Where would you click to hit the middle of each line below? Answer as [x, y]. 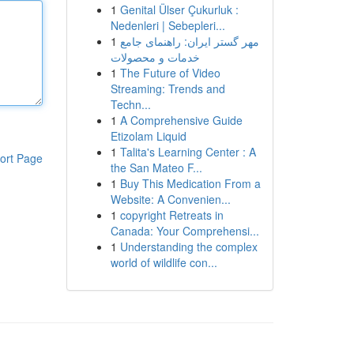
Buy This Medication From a [190, 183]
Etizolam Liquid [148, 136]
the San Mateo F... [156, 168]
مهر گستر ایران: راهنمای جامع [189, 41]
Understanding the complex [188, 247]
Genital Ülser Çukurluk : [179, 9]
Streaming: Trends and [168, 88]
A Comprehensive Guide [181, 120]
